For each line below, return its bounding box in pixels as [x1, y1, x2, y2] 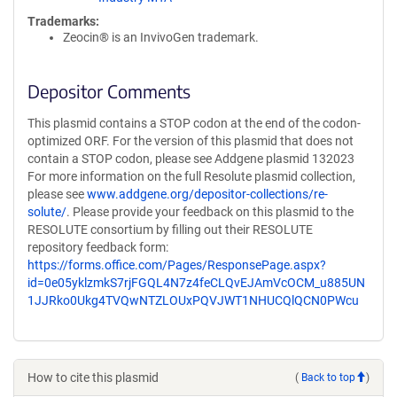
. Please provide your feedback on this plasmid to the [66, 205, 354, 219]
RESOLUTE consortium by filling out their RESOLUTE [27, 222, 313, 237]
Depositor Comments [27, 80, 191, 102]
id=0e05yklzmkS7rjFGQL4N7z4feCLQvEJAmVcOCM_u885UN [27, 276, 365, 290]
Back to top [301, 370, 355, 384]
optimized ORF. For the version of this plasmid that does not [27, 134, 354, 148]
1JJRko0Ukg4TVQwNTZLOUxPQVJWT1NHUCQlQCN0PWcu [27, 293, 359, 307]
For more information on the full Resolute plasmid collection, [27, 169, 355, 183]
